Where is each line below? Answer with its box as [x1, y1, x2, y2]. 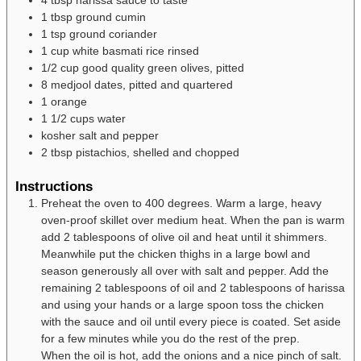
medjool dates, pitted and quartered [51, 77, 233, 91]
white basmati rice [73, 44, 164, 57]
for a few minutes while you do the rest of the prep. [41, 332, 300, 346]
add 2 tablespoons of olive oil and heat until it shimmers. [41, 230, 330, 244]
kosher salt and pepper [41, 128, 159, 142]
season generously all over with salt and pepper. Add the [41, 264, 329, 278]
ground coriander [69, 27, 157, 40]
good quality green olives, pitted [82, 60, 244, 74]
